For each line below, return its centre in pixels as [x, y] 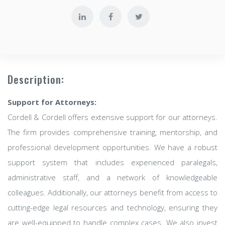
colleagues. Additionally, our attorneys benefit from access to [113, 192]
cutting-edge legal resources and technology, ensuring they [113, 207]
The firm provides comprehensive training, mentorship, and [113, 132]
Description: [36, 79]
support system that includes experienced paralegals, [113, 162]
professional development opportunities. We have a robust [113, 147]
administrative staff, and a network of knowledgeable [113, 177]
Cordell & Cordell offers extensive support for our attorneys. [113, 117]
